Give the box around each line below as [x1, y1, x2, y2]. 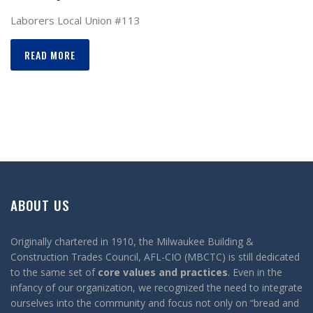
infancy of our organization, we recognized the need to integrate [10, 281, 303, 294]
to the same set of [10, 265, 98, 279]
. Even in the [228, 265, 282, 279]
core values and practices [98, 265, 228, 279]
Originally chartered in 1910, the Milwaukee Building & [10, 235, 254, 248]
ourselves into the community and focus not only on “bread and [10, 296, 299, 310]
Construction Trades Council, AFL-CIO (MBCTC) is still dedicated [10, 250, 300, 263]
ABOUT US [10, 195, 70, 214]
